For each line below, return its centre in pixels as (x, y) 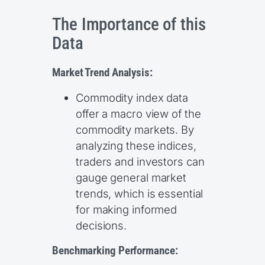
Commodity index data (132, 97)
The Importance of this (129, 24)
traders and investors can (140, 161)
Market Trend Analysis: (102, 73)
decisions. (101, 225)
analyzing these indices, (136, 145)
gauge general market (131, 177)
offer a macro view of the (138, 113)
